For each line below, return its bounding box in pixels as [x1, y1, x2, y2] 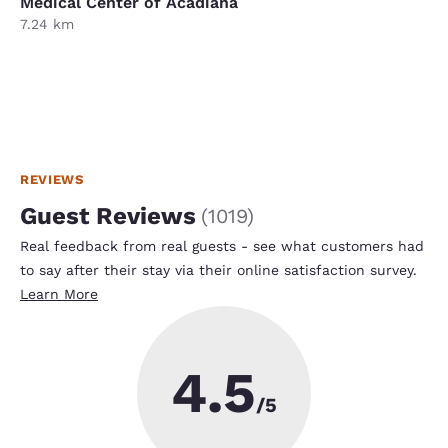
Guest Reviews [20, 201, 196, 230]
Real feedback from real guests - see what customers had [20, 237, 424, 254]
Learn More [20, 285, 98, 302]
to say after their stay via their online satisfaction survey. [20, 261, 417, 278]
